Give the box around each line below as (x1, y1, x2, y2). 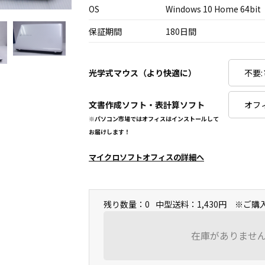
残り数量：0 (104, 198, 150, 210)
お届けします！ (89, 127, 130, 136)
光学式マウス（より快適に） (89, 67, 196, 79)
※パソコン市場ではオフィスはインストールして (89, 114, 219, 123)
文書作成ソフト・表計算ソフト (89, 99, 205, 111)
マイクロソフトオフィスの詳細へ (89, 151, 204, 163)
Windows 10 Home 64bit (166, 3, 261, 15)
